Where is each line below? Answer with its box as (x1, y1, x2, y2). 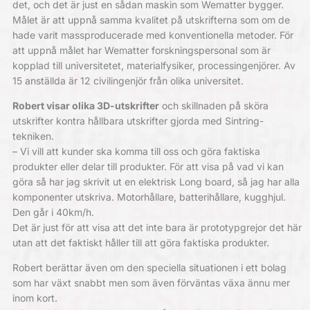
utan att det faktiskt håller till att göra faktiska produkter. (12, 237, 269, 249)
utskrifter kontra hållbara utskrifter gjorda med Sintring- (12, 115, 264, 127)
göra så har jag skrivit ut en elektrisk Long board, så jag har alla (12, 176, 300, 188)
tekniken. (12, 130, 54, 143)
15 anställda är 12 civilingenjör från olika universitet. (12, 75, 244, 87)
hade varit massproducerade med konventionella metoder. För (12, 29, 293, 42)
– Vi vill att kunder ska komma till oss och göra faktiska (12, 145, 260, 158)
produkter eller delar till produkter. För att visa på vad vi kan (12, 161, 284, 173)
